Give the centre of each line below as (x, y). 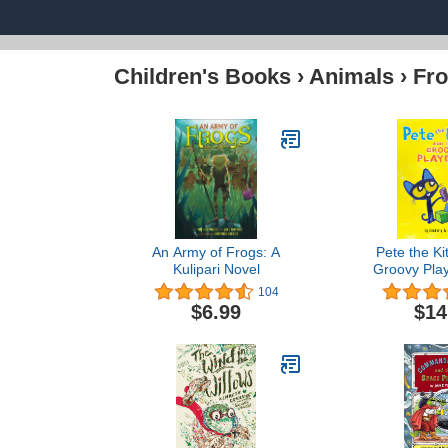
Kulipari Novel (216, 269)
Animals (351, 76)
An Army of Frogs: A (216, 252)
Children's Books (202, 76)
